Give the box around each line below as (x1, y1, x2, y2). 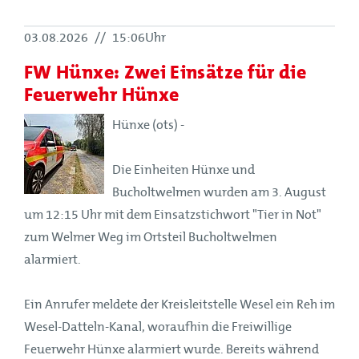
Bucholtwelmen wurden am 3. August (112, 184, 326, 200)
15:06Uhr (110, 30, 166, 45)
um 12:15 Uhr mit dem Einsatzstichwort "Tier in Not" (24, 207, 321, 222)
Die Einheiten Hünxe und (112, 162, 255, 177)
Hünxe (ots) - (112, 117, 184, 132)
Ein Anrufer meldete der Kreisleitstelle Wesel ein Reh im (24, 296, 335, 312)
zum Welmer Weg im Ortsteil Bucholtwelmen (24, 229, 277, 244)
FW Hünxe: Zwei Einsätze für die (24, 55, 307, 87)
